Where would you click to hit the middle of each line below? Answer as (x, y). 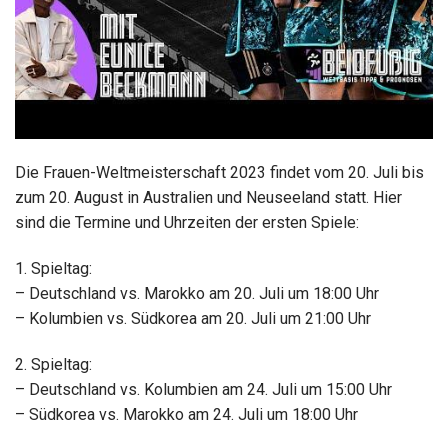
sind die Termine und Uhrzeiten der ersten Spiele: (187, 223)
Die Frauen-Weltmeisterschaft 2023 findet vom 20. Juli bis (219, 173)
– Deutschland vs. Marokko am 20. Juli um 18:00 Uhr (197, 293)
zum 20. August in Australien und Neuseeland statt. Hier (208, 198)
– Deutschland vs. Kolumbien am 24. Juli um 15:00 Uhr (203, 389)
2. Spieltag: (53, 364)
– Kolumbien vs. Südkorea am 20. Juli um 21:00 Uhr (193, 318)
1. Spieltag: (53, 268)
